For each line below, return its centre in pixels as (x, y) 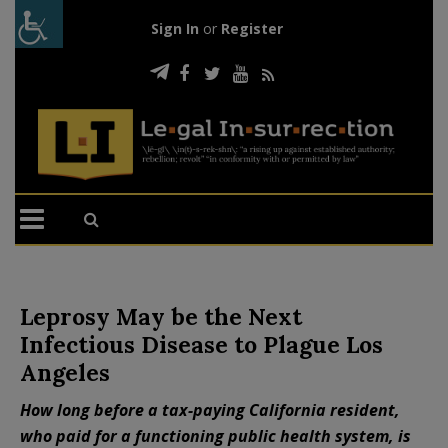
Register (251, 28)
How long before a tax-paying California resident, (210, 409)
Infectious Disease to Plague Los (201, 344)
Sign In (174, 28)
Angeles (65, 372)
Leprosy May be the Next (161, 316)
